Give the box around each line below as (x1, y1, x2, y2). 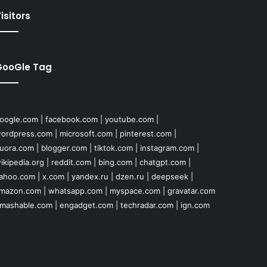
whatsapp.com (48, 186, 103, 196)
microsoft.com (59, 129, 113, 139)
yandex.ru (71, 172, 108, 182)
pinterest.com (119, 129, 172, 139)
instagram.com (139, 143, 194, 153)
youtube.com (104, 114, 154, 125)
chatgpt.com (139, 157, 186, 167)
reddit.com (51, 157, 91, 167)
